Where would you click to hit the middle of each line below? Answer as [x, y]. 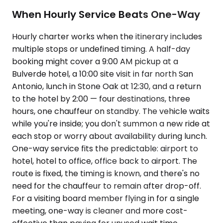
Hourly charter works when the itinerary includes [107, 36]
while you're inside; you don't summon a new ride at [111, 123]
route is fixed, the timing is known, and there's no [106, 173]
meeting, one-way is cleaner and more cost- [100, 211]
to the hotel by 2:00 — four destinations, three [101, 99]
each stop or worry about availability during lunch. [110, 136]
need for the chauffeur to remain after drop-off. [107, 186]
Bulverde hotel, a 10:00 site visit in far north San [103, 74]
